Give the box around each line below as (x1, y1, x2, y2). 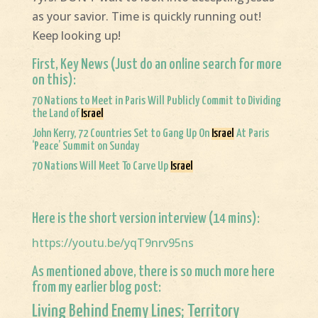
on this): (31, 73, 76, 88)
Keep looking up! (31, 28, 121, 44)
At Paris (234, 128, 269, 141)
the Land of (31, 108, 81, 121)
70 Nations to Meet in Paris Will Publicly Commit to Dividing (31, 95, 281, 108)
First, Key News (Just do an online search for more (31, 57, 282, 72)
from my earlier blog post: (31, 280, 161, 295)
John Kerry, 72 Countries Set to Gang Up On (31, 128, 212, 141)
